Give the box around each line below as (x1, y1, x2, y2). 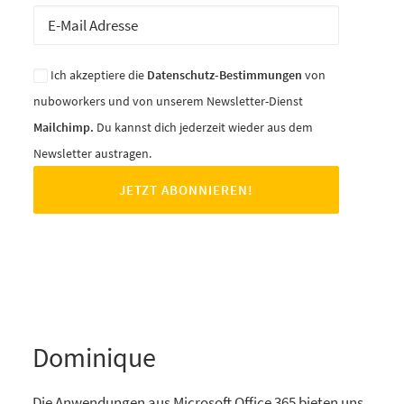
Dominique (32, 340, 156, 374)
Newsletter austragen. (33, 145, 151, 161)
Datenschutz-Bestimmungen (147, 67, 302, 83)
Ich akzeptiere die (48, 67, 147, 83)
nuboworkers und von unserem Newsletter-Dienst (33, 93, 303, 109)
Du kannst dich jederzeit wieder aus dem (94, 119, 313, 135)
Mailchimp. (33, 119, 94, 135)
